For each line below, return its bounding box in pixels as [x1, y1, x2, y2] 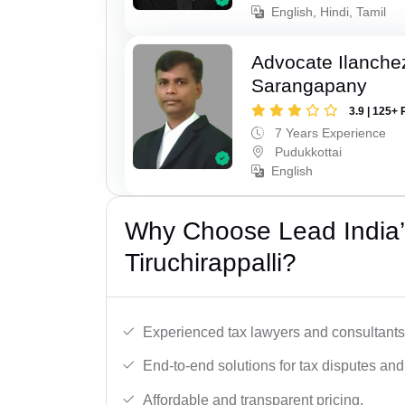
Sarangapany [251, 74, 368, 96]
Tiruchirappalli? [125, 248, 297, 277]
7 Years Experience [271, 125, 387, 140]
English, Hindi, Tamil [271, 4, 387, 19]
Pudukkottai [271, 144, 343, 159]
